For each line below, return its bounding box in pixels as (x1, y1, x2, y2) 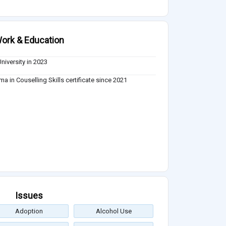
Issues (15, 190, 43, 201)
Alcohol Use (95, 207, 132, 215)
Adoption (15, 207, 43, 215)
